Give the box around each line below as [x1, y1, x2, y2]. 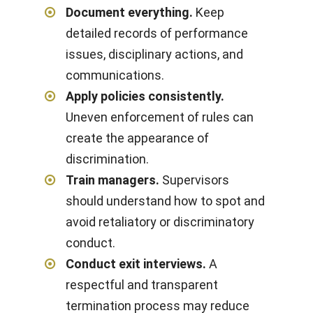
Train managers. [66, 173, 159, 187]
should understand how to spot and [66, 194, 265, 208]
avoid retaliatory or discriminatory [66, 214, 254, 229]
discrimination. [66, 152, 149, 166]
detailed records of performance [66, 26, 248, 41]
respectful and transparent [66, 277, 218, 292]
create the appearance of [66, 131, 209, 145]
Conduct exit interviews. [66, 256, 206, 271]
